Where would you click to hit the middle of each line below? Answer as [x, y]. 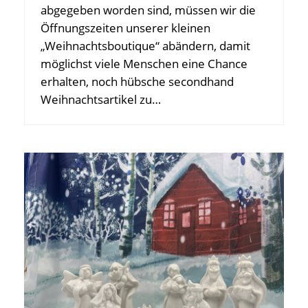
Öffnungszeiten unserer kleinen [125, 28]
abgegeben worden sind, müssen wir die [148, 10]
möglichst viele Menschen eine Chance [144, 64]
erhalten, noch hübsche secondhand [137, 82]
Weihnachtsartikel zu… [101, 100]
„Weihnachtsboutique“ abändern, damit [145, 46]
